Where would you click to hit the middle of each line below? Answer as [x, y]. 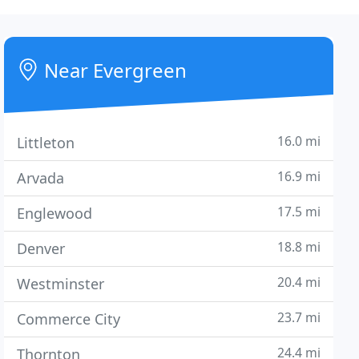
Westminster [61, 284]
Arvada [41, 178]
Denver [41, 248]
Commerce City [69, 319]
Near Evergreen [113, 70]
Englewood [55, 213]
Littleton [46, 143]
